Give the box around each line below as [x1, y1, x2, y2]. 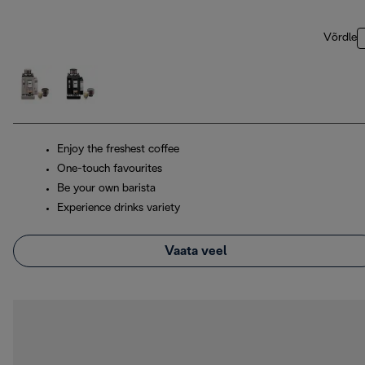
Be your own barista [57, 183, 156, 195]
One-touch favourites [57, 164, 162, 175]
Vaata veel [165, 244, 226, 257]
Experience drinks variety [57, 203, 180, 214]
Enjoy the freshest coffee [57, 144, 179, 156]
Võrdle [323, 33, 357, 44]
